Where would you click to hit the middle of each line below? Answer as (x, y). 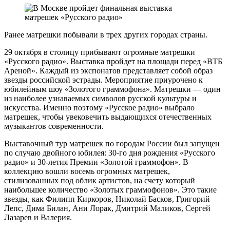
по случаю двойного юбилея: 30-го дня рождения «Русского (110, 152)
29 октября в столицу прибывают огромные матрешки (100, 52)
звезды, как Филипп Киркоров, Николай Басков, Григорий (107, 199)
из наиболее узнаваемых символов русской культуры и (100, 98)
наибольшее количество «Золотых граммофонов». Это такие (110, 189)
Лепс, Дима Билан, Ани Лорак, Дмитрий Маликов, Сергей (107, 208)
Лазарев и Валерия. (38, 217)
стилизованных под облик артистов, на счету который (100, 180)
